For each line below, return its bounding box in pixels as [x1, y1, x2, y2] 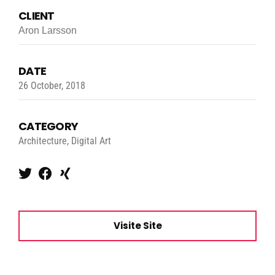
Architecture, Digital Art [18, 135, 111, 147]
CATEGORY [18, 118, 79, 134]
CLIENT [18, 8, 55, 24]
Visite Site [113, 219, 162, 233]
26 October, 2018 [18, 80, 85, 92]
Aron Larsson [18, 25, 77, 36]
